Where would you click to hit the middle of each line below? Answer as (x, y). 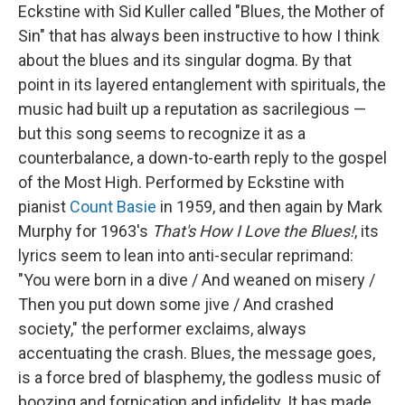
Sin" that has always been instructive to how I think (199, 36)
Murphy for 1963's (85, 231)
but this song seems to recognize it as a (162, 133)
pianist (44, 207)
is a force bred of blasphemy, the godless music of (200, 377)
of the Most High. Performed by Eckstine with (181, 182)
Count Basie (113, 207)
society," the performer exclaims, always (162, 329)
